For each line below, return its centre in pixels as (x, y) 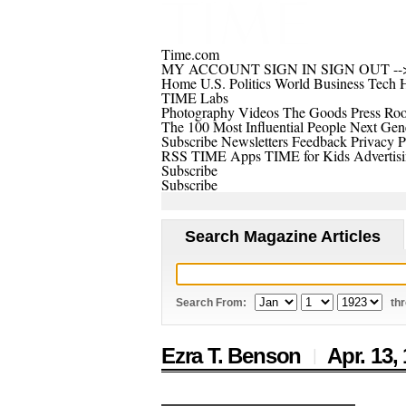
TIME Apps (226, 155)
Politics (250, 83)
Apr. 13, (365, 356)
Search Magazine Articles (283, 237)
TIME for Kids (307, 155)
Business (339, 83)
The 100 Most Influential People (254, 126)
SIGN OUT (355, 68)
